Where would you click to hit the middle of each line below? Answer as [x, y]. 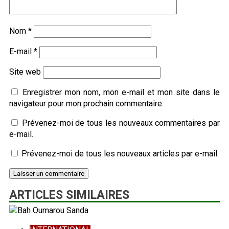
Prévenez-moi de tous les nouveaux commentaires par [121, 123]
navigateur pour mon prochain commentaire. [86, 103]
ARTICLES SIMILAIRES [69, 195]
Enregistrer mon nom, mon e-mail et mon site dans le [121, 92]
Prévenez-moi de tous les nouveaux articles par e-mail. [120, 153]
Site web [25, 72]
